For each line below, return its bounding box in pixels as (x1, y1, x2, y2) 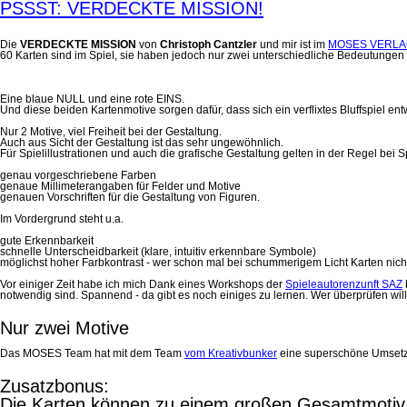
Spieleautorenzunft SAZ (285, 278, 402, 291)
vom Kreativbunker (184, 347, 277, 360)
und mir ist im (257, 38, 328, 51)
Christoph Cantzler (160, 38, 257, 51)
